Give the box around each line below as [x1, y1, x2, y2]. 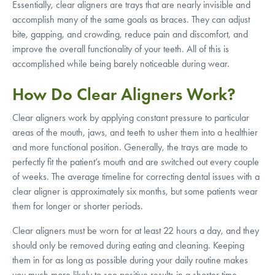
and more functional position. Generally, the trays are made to [12, 141, 247, 153]
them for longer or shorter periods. [12, 200, 143, 212]
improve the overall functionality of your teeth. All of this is [12, 43, 229, 55]
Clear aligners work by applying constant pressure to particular [12, 112, 249, 123]
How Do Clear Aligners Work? [12, 83, 236, 105]
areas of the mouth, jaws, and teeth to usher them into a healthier [12, 126, 258, 138]
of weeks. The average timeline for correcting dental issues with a [12, 171, 260, 182]
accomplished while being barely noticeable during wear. [12, 58, 230, 69]
